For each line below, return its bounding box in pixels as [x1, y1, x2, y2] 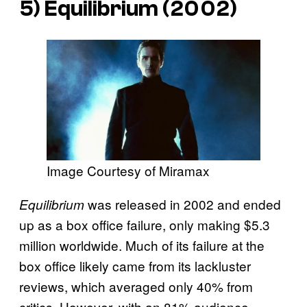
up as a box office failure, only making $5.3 [19, 214, 270, 234]
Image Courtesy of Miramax [47, 160, 210, 180]
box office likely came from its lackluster [19, 256, 251, 275]
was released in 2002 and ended [84, 194, 281, 213]
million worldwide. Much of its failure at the [19, 235, 265, 254]
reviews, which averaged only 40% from [19, 276, 253, 295]
